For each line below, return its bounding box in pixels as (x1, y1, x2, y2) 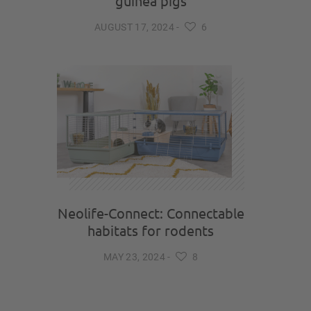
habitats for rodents (87, 221, 214, 239)
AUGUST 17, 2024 (94, 20, 175, 33)
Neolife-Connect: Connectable (57, 204, 244, 221)
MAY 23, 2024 (103, 250, 166, 263)
